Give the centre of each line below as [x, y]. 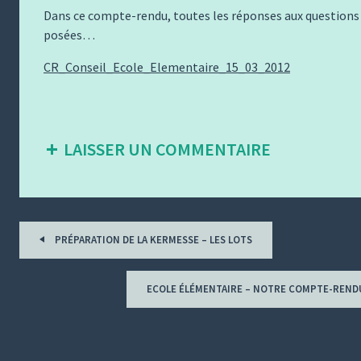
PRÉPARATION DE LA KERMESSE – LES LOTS [152, 240]
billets [44, 269]
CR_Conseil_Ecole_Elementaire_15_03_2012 [167, 67]
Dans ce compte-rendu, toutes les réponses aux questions [201, 15]
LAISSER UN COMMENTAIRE [167, 149]
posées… [69, 35]
